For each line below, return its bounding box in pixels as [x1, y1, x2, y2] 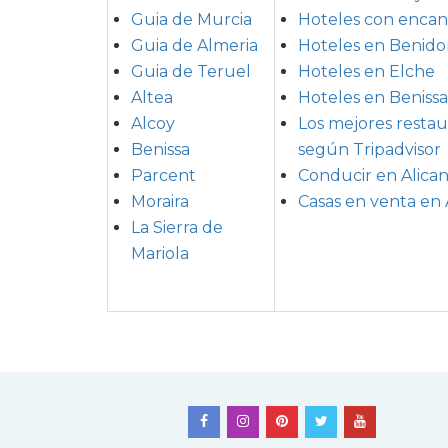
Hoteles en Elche [298, 61, 435, 81]
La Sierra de [131, 217, 223, 237]
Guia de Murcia [131, 9, 252, 29]
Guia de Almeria [131, 35, 258, 55]
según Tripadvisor [298, 139, 441, 159]
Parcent [131, 165, 196, 185]
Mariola [131, 243, 189, 263]
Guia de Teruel [131, 61, 251, 81]
